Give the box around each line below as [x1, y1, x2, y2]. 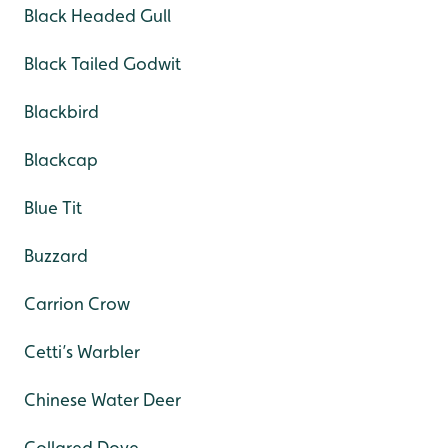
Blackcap [24, 149, 98, 171]
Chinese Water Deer [24, 389, 181, 411]
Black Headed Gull [24, 5, 171, 27]
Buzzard [24, 245, 88, 267]
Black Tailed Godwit [24, 53, 181, 75]
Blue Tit [24, 197, 82, 219]
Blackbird [24, 101, 99, 123]
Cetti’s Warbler [24, 341, 140, 363]
